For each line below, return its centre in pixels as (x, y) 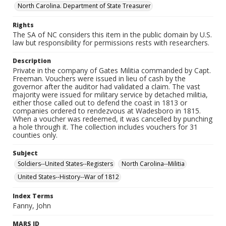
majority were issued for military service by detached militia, (110, 95)
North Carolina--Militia (153, 164)
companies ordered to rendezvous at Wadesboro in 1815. (107, 111)
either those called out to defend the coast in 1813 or (100, 103)
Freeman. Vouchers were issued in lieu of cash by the (99, 78)
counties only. (35, 135)
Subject (25, 153)
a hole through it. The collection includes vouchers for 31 (105, 127)
